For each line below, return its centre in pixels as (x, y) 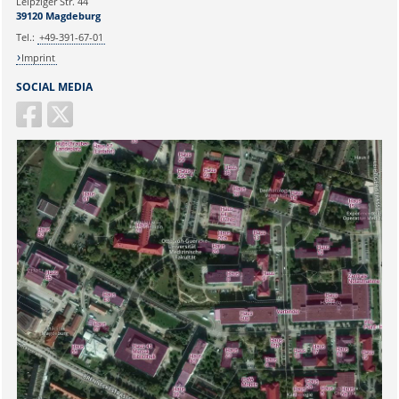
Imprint (39, 58)
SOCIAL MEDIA (54, 86)
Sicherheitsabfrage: (61, 356)
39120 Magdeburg (58, 16)
